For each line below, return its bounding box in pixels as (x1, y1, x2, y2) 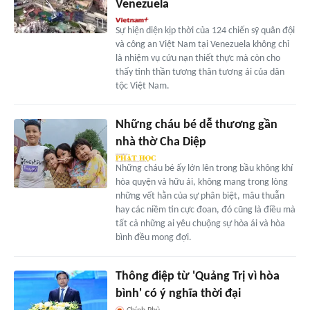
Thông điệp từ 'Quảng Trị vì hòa (115, 269, 280, 283)
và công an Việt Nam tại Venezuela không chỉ (115, 39, 289, 50)
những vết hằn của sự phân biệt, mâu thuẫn (115, 190, 284, 201)
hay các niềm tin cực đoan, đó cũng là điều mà (115, 204, 295, 215)
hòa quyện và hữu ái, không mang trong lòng (115, 176, 288, 188)
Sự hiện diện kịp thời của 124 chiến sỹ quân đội (115, 25, 295, 36)
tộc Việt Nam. (115, 80, 170, 91)
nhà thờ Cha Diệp (115, 135, 206, 149)
